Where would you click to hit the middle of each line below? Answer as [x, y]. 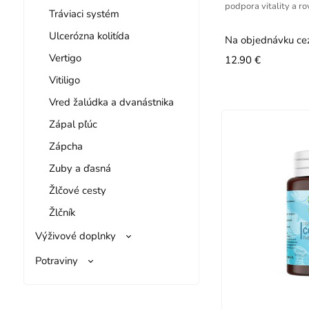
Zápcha [66, 146]
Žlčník [62, 212]
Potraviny [56, 260]
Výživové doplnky [75, 236]
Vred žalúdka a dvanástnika [111, 102]
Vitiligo [64, 80]
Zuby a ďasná [80, 168]
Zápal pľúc [73, 124]
